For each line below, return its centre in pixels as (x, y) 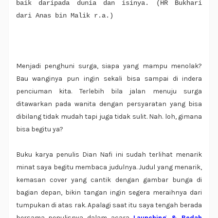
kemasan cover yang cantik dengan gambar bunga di (109, 180)
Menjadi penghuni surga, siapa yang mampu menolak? (109, 66)
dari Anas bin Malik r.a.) (64, 16)
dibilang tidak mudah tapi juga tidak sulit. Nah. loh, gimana (109, 117)
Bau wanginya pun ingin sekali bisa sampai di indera (109, 79)
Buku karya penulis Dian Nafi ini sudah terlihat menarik (109, 155)
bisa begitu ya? (39, 129)
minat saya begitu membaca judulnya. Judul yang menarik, (109, 167)
